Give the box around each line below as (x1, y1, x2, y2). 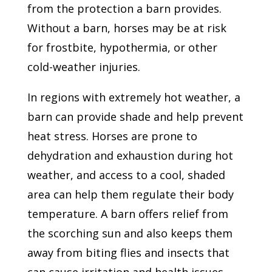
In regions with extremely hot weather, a (27, 89, 240, 104)
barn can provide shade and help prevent (27, 109, 243, 124)
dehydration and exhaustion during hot (27, 148, 233, 163)
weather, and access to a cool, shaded (27, 167, 225, 182)
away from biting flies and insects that (27, 245, 229, 260)
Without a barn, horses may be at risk (27, 20, 226, 35)
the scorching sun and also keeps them (27, 225, 233, 240)
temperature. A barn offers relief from (27, 206, 228, 221)
